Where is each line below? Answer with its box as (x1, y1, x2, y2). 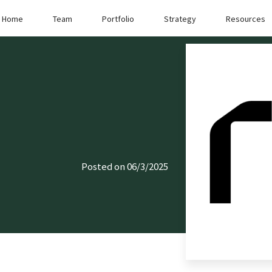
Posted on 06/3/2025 (81, 160, 169, 174)
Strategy (164, 13, 197, 25)
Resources (226, 13, 266, 25)
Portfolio (102, 13, 135, 25)
